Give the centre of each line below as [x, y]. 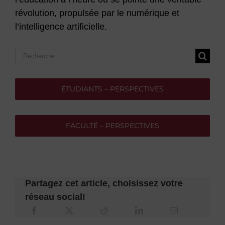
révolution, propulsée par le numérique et [97, 13]
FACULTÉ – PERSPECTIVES [113, 126]
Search [29, 55]
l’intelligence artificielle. [61, 27]
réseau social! [55, 197]
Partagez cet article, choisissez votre [104, 184]
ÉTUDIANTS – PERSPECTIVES [113, 89]
